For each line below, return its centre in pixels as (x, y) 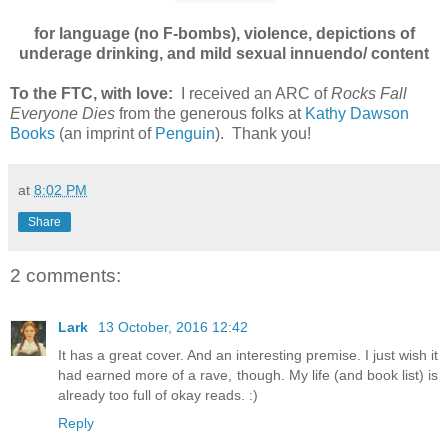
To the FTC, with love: (91, 93)
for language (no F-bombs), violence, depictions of (224, 33)
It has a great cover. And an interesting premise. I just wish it (248, 355)
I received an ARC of (252, 93)
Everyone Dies (62, 113)
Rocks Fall (369, 93)
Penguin (185, 133)
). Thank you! (263, 133)
